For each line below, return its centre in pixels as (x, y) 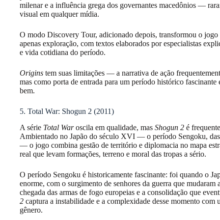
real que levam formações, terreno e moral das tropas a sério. (113, 154)
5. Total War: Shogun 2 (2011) (67, 111)
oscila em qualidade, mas (114, 127)
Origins (31, 73)
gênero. (31, 210)
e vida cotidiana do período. (63, 53)
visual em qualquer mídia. (59, 14)
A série (31, 127)
